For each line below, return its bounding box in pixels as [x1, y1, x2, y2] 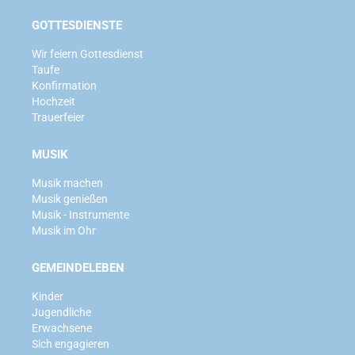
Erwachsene [32, 321, 92, 334]
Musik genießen [32, 192, 108, 205]
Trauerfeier [32, 110, 85, 124]
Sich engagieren [32, 337, 109, 350]
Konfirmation [32, 78, 97, 92]
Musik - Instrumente [32, 208, 129, 221]
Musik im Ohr [32, 223, 96, 237]
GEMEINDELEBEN [32, 260, 124, 275]
